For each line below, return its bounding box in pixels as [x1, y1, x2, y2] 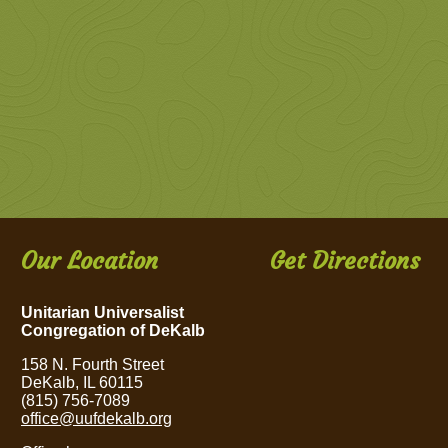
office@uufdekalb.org [21, 410, 172, 428]
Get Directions [270, 246, 420, 277]
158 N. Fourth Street [21, 356, 164, 374]
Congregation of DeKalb [21, 322, 205, 340]
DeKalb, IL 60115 [21, 374, 143, 392]
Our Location [21, 246, 158, 277]
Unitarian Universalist [21, 304, 184, 322]
